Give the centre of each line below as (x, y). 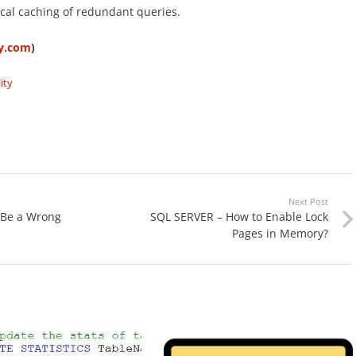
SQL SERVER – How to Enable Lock (240, 216)
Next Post (309, 201)
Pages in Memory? (281, 233)
